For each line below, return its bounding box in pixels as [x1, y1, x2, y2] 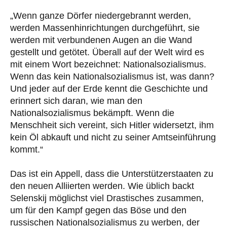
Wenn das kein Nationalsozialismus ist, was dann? [10, 71, 214, 82]
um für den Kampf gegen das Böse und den [10, 205, 186, 215]
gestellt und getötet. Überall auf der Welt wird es [10, 47, 204, 57]
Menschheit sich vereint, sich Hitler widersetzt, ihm [10, 120, 214, 130]
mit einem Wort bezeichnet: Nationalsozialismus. [10, 59, 206, 69]
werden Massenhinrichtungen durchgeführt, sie [10, 22, 200, 33]
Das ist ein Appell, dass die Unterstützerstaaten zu [10, 168, 213, 179]
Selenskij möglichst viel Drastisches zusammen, [10, 193, 204, 203]
